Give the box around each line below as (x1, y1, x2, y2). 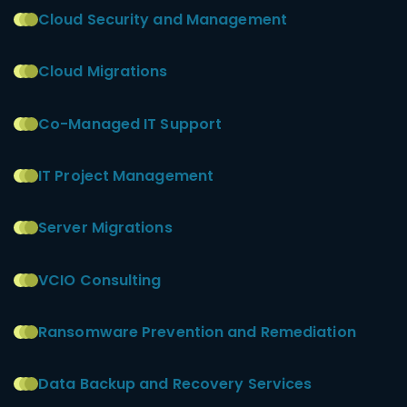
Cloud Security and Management (38, 8, 291, 30)
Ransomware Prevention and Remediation (38, 322, 360, 343)
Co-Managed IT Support (38, 113, 223, 134)
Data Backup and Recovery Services (38, 373, 313, 395)
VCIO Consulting (38, 269, 162, 291)
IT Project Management (38, 164, 214, 186)
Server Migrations (38, 217, 173, 239)
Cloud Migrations (38, 61, 168, 83)
